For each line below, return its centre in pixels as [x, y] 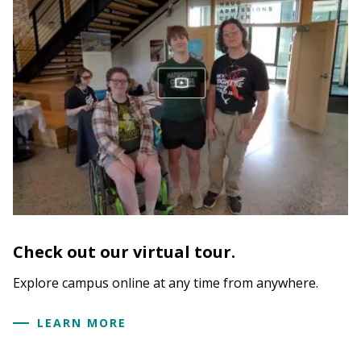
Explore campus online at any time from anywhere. [166, 283]
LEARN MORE [82, 323]
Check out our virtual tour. [124, 252]
